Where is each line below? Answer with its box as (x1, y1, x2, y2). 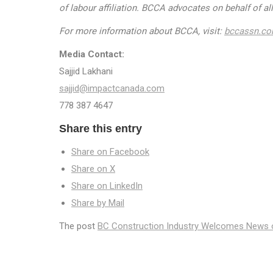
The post (59, 221, 97, 232)
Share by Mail (71, 197, 124, 208)
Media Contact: (59, 49, 124, 60)
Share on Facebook (71, 146, 149, 157)
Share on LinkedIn (71, 180, 143, 191)
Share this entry (59, 122, 142, 135)
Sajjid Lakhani (59, 66, 113, 77)
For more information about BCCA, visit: (59, 26, 224, 37)
